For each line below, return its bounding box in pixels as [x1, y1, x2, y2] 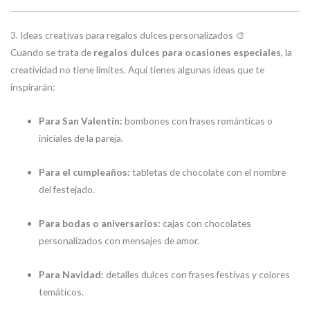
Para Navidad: [39, 268, 104, 280]
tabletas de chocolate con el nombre [130, 165, 286, 178]
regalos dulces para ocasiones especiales [93, 46, 281, 58]
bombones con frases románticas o [122, 114, 273, 127]
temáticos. [39, 285, 84, 298]
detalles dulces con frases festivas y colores [104, 268, 291, 280]
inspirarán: [10, 80, 55, 93]
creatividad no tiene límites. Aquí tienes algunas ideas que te [10, 63, 264, 75]
